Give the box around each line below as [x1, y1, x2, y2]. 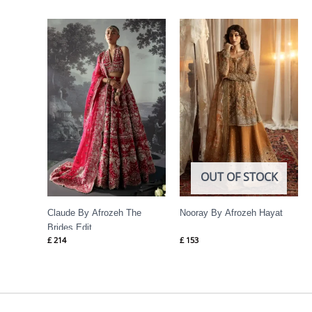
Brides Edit [47, 221, 92, 233]
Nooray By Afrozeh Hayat [180, 207, 283, 218]
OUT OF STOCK [200, 169, 278, 185]
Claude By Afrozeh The [47, 207, 141, 218]
